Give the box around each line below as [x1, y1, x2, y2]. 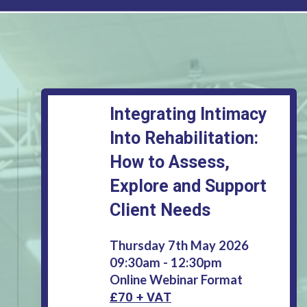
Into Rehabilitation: [110, 127, 258, 148]
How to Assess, [110, 151, 230, 172]
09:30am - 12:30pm [110, 254, 222, 270]
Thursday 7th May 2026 [110, 237, 249, 253]
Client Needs [110, 199, 210, 220]
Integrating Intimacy [110, 103, 267, 124]
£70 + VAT [110, 289, 171, 304]
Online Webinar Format [110, 271, 243, 287]
